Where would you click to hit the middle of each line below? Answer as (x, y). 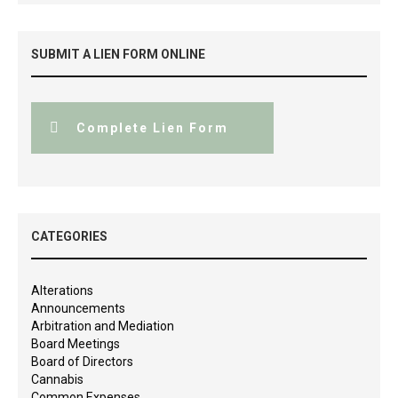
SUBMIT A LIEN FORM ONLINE (118, 54)
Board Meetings (76, 343)
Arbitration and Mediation (103, 326)
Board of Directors (82, 361)
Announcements (78, 308)
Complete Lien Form (152, 127)
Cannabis (57, 379)
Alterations (62, 290)
